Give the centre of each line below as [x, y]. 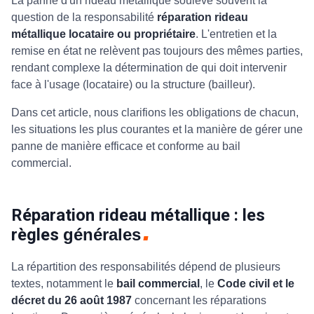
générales [102, 234]
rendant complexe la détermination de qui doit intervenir [149, 68]
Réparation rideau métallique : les [138, 215]
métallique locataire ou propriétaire [103, 34]
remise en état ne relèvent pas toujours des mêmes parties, [157, 51]
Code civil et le [256, 283]
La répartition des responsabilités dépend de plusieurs [146, 266]
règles [37, 235]
